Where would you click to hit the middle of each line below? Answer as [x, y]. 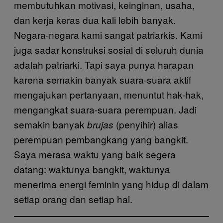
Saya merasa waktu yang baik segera [95, 154]
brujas [100, 124]
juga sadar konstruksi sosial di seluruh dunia [109, 50]
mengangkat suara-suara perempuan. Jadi [105, 109]
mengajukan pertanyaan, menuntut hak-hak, [109, 94]
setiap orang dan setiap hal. [73, 199]
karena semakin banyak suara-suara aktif [103, 79]
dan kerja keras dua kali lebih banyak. [95, 20]
